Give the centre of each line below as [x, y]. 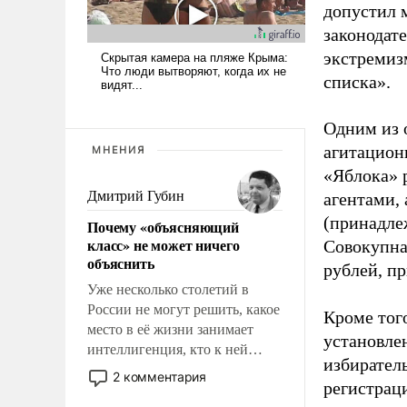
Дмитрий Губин [136, 195]
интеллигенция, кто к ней [168, 349]
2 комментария [160, 376]
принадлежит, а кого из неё [172, 369]
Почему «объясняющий [163, 226]
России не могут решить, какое [184, 309]
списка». [357, 82]
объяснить [121, 263]
